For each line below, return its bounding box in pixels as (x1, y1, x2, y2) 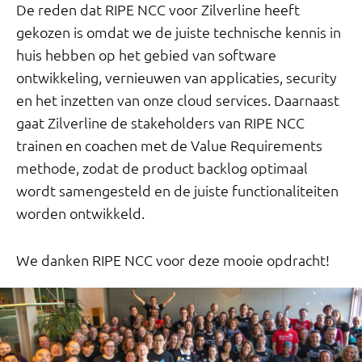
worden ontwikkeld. (16, 205, 145, 222)
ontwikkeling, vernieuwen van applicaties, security (16, 69, 337, 86)
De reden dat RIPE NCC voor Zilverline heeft (16, 2, 300, 19)
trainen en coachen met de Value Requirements (16, 137, 322, 154)
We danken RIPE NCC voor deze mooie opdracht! (16, 252, 330, 269)
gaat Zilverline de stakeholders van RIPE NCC (16, 115, 305, 132)
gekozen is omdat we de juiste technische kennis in (16, 24, 341, 41)
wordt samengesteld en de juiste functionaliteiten (16, 183, 339, 200)
